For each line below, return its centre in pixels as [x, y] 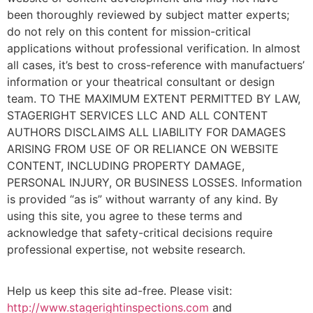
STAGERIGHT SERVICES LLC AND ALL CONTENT [137, 116]
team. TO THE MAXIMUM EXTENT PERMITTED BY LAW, [154, 99]
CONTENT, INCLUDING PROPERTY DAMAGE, [126, 166]
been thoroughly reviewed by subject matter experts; [148, 15]
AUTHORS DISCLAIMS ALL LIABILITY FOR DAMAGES [146, 132]
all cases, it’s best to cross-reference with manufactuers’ [156, 65]
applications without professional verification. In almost [154, 49]
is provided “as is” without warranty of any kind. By [143, 199]
